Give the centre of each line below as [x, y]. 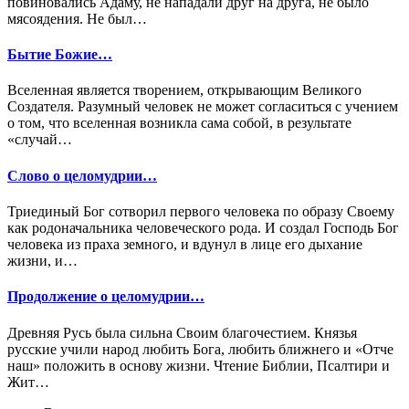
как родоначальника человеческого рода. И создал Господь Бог [203, 227]
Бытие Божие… [60, 55]
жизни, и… [42, 260]
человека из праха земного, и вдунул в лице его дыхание [185, 244]
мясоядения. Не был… [77, 18]
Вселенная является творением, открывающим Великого [184, 90]
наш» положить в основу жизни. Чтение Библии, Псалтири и [199, 365]
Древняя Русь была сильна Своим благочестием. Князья [182, 332]
